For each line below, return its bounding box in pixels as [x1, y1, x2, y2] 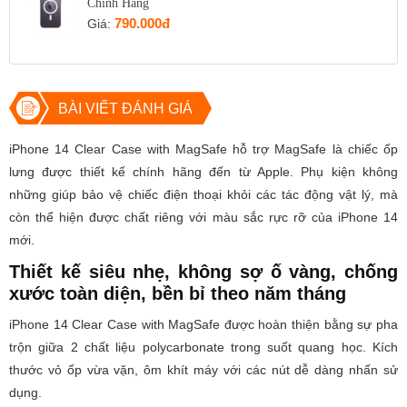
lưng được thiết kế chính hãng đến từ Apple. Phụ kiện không [9, 164, 398, 180]
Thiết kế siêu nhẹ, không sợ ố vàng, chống [9, 262, 398, 283]
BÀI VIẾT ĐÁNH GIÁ [57, 101, 193, 117]
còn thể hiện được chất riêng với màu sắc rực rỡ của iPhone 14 [9, 210, 398, 225]
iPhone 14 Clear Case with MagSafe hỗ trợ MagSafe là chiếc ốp [9, 142, 398, 157]
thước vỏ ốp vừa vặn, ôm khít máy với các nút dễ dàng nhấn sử [9, 362, 398, 378]
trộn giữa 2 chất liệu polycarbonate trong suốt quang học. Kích [9, 340, 398, 355]
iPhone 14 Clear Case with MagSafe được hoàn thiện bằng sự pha [9, 317, 398, 333]
